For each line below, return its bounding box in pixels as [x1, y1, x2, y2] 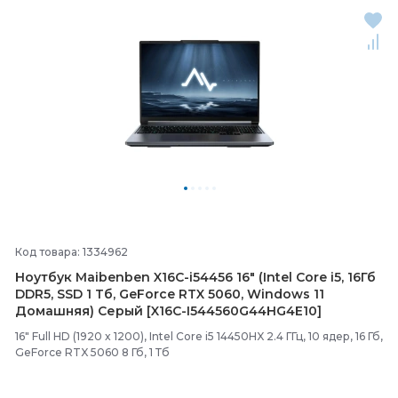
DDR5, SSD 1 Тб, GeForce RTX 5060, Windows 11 [15, 286, 324, 302]
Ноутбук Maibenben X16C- [15, 269, 189, 285]
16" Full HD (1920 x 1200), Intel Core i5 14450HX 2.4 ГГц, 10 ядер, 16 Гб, [15, 330, 383, 343]
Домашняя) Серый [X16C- [15, 303, 187, 319]
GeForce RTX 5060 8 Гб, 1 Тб [15, 346, 170, 359]
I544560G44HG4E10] [187, 303, 322, 319]
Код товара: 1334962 [15, 245, 128, 259]
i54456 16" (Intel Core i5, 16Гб [189, 269, 376, 285]
